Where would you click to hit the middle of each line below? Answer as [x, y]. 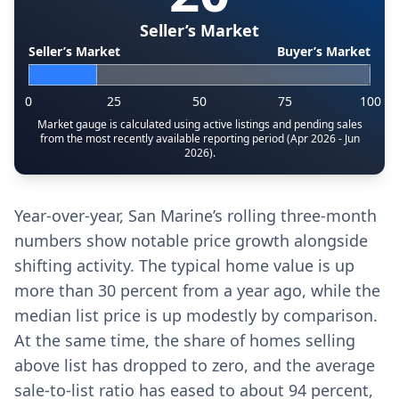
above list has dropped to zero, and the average [195, 365]
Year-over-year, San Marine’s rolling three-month [195, 216]
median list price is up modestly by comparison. [196, 315]
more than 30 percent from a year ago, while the [197, 290]
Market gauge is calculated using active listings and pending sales [199, 124]
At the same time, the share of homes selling [185, 340]
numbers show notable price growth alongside [191, 240]
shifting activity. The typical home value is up [184, 265]
